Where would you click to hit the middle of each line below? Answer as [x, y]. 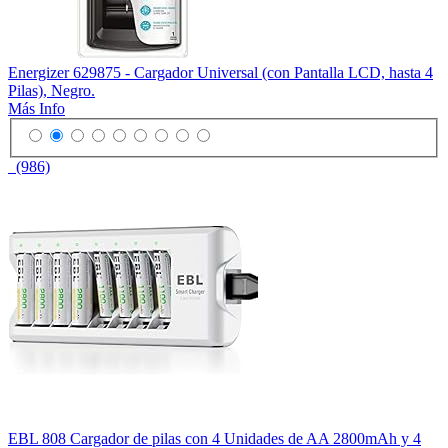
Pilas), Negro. [51, 90]
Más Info [36, 108]
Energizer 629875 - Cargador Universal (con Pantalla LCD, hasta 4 [220, 72]
